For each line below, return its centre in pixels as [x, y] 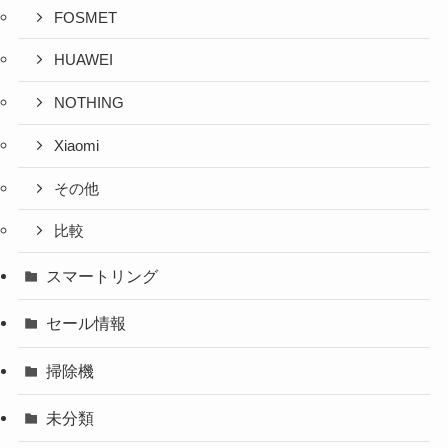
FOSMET [86, 17]
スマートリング [102, 276]
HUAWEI [84, 60]
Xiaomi [77, 145]
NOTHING [89, 103]
